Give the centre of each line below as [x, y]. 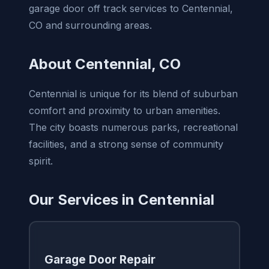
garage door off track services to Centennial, [131, 8]
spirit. [41, 161]
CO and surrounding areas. [90, 25]
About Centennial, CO [105, 64]
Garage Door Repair [100, 260]
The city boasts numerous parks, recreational [133, 127]
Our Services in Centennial [122, 199]
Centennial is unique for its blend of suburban [133, 93]
